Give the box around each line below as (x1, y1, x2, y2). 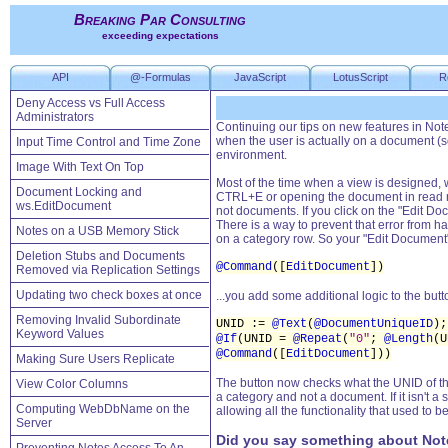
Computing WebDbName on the (16, 402, 190, 416)
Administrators (16, 110, 94, 124)
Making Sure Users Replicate (16, 352, 175, 366)
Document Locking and (16, 185, 142, 199)
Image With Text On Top (16, 160, 144, 174)
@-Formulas (129, 71, 191, 83)
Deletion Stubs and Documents (16, 249, 185, 263)
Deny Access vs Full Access (16, 96, 165, 110)
